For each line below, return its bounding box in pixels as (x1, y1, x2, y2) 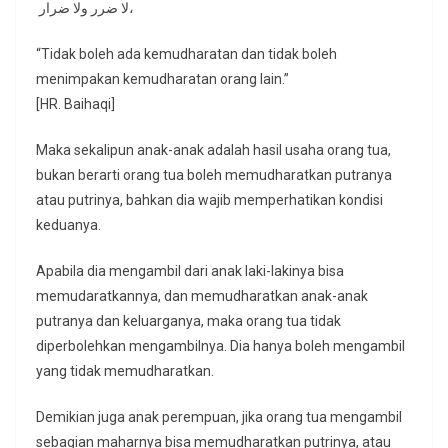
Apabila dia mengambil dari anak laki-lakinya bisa (36, 263, 344, 280)
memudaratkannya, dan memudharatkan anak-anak (36, 288, 368, 305)
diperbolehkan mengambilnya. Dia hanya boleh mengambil (36, 338, 405, 355)
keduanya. (36, 217, 101, 234)
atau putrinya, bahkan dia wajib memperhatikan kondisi (36, 192, 383, 209)
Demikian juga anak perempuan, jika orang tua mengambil (36, 409, 402, 426)
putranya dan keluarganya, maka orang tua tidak (36, 313, 341, 330)
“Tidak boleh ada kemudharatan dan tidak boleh (36, 46, 337, 63)
